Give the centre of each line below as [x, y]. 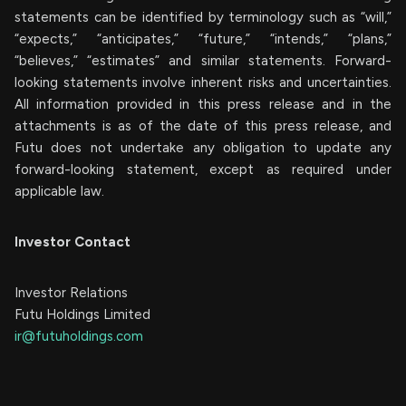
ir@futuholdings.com [79, 336]
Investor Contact [72, 242]
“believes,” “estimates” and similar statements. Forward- [203, 61]
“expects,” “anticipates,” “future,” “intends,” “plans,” [203, 39]
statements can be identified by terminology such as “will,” [203, 17]
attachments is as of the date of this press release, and [203, 126]
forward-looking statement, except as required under [203, 169]
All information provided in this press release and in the [203, 104]
